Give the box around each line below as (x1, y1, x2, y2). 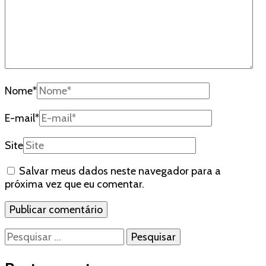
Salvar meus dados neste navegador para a (19, 164, 221, 178)
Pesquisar (4, 228, 49, 242)
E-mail (5, 112, 35, 125)
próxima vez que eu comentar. (5, 178, 144, 191)
